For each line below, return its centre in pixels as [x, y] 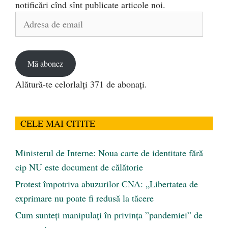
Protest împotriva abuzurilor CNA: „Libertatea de [107, 183]
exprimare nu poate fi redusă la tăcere [84, 198]
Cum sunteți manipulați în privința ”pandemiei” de [109, 215]
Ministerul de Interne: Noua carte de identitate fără [109, 152]
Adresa [27, 19]
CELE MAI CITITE [58, 123]
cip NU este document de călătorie [79, 167]
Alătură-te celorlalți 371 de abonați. [81, 84]
